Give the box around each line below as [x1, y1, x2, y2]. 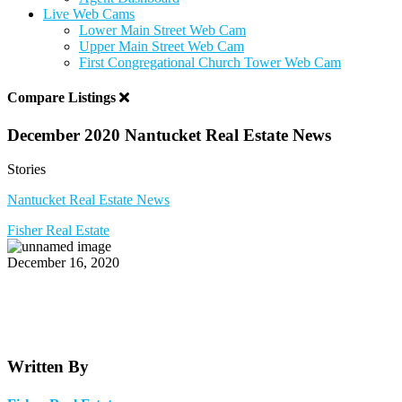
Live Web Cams [43, 6, 135, 22]
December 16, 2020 [7, 255, 119, 271]
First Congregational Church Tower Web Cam [79, 55, 341, 70]
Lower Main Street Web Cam [79, 22, 246, 38]
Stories [7, 162, 46, 178]
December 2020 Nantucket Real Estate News [7, 125, 331, 144]
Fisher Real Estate [7, 223, 109, 239]
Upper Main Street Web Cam [79, 39, 244, 54]
